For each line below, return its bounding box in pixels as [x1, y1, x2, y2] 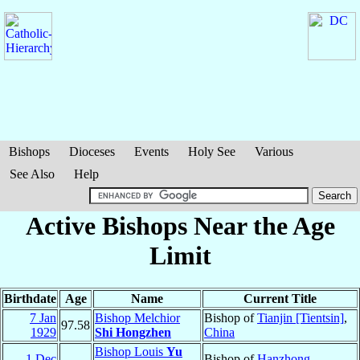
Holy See [188, 145, 235, 158]
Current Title [243, 292, 317, 306]
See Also [10, 167, 55, 181]
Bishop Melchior [95, 311, 180, 325]
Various [255, 145, 293, 158]
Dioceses [69, 145, 115, 158]
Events [134, 145, 169, 158]
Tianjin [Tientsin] [257, 311, 344, 325]
